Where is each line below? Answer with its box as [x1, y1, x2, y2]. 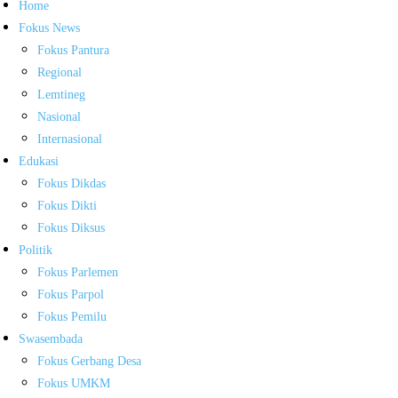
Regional [37, 66, 82, 79]
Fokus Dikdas [37, 177, 106, 190]
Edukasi [19, 155, 59, 168]
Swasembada [19, 332, 83, 346]
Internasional [37, 132, 102, 146]
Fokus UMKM [37, 377, 110, 390]
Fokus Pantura [37, 44, 109, 57]
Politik [19, 243, 52, 257]
